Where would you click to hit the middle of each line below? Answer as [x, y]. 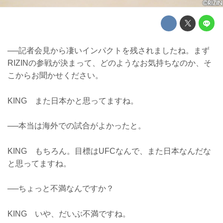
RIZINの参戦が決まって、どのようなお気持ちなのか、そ [110, 63]
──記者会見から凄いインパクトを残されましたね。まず [109, 50]
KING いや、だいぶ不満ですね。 [69, 214]
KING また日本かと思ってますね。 [73, 101]
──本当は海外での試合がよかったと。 [77, 126]
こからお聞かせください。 [55, 75]
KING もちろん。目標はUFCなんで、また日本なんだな [109, 151]
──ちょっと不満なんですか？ [61, 189]
